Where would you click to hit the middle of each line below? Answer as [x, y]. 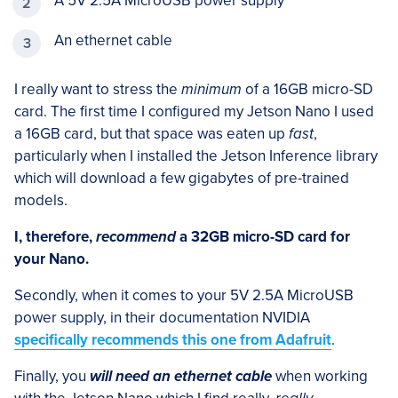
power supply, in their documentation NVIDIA [162, 317]
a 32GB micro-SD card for [263, 236]
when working [320, 376]
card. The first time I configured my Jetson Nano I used [194, 111]
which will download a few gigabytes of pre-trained [182, 178]
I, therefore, [55, 236]
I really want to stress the [98, 89]
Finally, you [52, 376]
